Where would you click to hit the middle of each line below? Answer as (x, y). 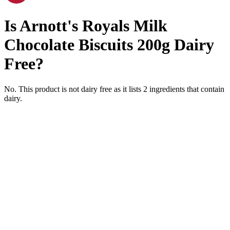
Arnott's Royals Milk (93, 26)
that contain (205, 89)
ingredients (167, 89)
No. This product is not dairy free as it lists (74, 89)
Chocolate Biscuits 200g (87, 45)
